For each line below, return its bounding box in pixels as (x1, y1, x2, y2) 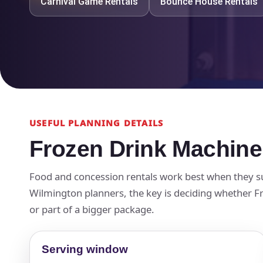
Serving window (42, 242, 128, 255)
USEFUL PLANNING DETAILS (29, 116, 164, 129)
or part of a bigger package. (29, 202, 154, 216)
